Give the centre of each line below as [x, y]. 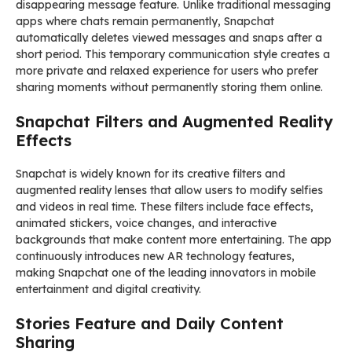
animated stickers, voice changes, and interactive [146, 223]
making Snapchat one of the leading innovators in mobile [166, 272]
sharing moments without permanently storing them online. [169, 87]
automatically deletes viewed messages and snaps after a [169, 37]
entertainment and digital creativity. [108, 289]
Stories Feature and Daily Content [150, 323]
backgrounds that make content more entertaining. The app [174, 239]
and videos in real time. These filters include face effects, [165, 206]
